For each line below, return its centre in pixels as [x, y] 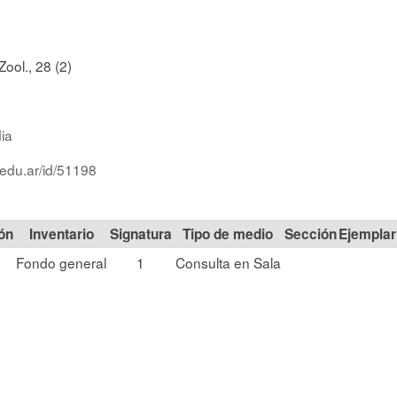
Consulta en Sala [228, 262]
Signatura [140, 234]
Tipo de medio [228, 234]
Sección [311, 234]
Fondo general [61, 262]
